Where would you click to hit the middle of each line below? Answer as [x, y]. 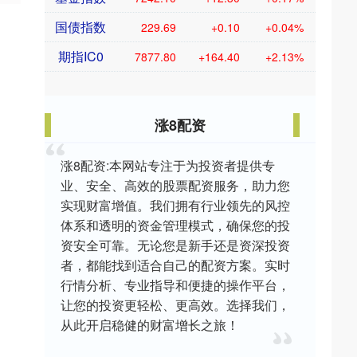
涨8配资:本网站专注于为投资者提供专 [168, 166]
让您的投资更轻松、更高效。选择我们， [175, 305]
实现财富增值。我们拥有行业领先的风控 [175, 206]
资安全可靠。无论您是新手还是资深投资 [175, 245]
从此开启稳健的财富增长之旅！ [150, 325]
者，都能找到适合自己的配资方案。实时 [175, 265]
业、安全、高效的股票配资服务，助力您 [175, 186]
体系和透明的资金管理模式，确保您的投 [175, 226]
